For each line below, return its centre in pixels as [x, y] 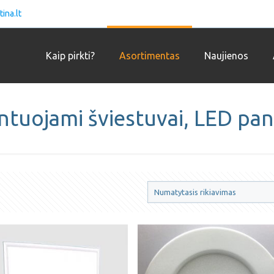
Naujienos [226, 56]
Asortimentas [149, 56]
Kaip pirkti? [70, 56]
